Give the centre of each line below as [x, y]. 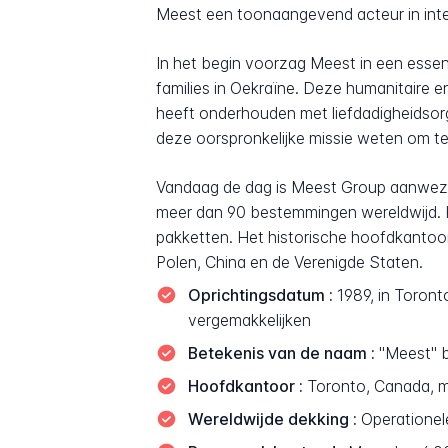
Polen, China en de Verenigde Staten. [290, 262]
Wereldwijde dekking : [272, 419]
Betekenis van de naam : [281, 353]
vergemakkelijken [249, 320]
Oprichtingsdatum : [260, 295]
